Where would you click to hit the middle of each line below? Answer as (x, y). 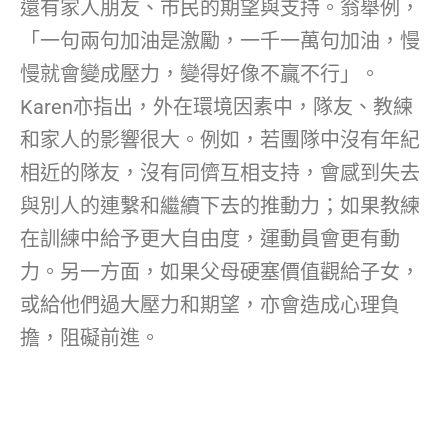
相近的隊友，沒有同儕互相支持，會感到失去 (220, 173)
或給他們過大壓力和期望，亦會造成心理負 (210, 305)
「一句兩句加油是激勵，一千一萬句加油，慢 (220, 41)
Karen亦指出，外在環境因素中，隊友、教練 (216, 107)
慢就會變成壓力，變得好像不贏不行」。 (200, 74)
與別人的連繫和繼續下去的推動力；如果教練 (220, 206)
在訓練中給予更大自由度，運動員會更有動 (210, 239)
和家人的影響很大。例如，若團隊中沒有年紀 (220, 140)
